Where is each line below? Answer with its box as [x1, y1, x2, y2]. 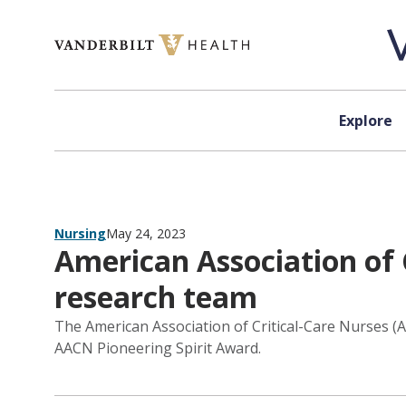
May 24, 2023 [106, 225, 186, 242]
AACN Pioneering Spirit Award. [54, 338, 261, 358]
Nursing [54, 225, 106, 242]
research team [54, 277, 257, 316]
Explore [338, 111, 392, 130]
